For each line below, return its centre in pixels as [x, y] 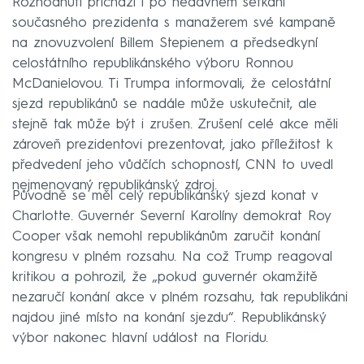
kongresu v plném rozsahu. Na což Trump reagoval [172, 257]
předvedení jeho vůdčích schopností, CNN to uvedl [173, 165]
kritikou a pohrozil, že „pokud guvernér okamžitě [165, 277]
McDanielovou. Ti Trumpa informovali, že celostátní [171, 84]
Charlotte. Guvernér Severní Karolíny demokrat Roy [171, 216]
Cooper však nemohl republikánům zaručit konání [166, 236]
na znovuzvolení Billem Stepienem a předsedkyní [165, 43]
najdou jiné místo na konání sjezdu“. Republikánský [169, 318]
